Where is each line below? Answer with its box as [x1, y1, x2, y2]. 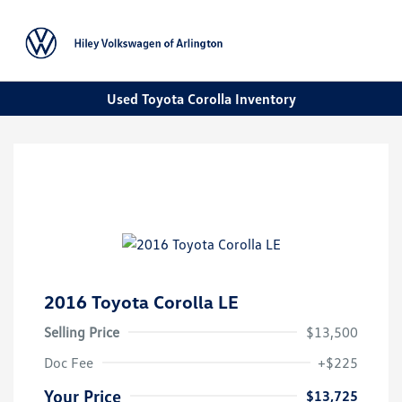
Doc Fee [44, 354, 93, 372]
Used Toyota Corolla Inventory [106, 89, 296, 108]
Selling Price [44, 323, 119, 342]
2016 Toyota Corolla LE [44, 291, 239, 313]
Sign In [331, 52, 373, 70]
